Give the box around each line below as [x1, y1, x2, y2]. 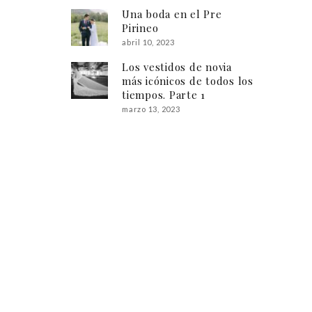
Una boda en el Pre [122, 7, 222, 22]
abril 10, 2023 [122, 38, 175, 47]
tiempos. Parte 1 [122, 88, 206, 102]
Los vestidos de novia [122, 60, 232, 75]
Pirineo [122, 21, 159, 36]
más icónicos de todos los [122, 74, 253, 88]
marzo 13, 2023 [122, 104, 180, 114]
